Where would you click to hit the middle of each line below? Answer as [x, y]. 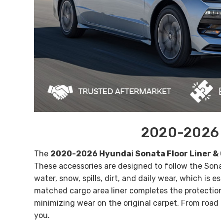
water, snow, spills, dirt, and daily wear [105, 179]
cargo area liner [99, 191]
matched [52, 191]
